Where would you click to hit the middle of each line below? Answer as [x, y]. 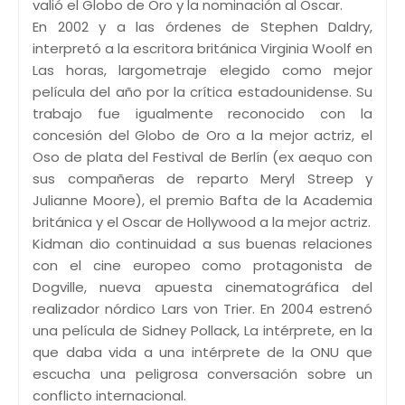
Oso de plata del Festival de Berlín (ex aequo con [202, 156]
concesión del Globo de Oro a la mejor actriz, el [202, 135]
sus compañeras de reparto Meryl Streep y [202, 178]
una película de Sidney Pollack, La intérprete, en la [202, 330]
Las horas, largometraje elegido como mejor [202, 70]
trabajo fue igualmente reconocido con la [202, 113]
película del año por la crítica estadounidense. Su [202, 91]
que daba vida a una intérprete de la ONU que [202, 352]
